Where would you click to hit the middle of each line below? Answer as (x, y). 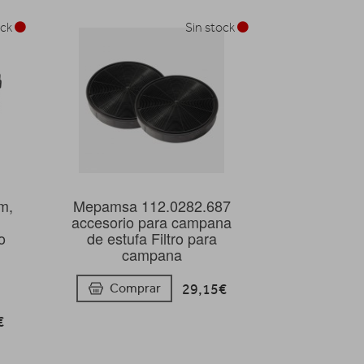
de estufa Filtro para (152, 238)
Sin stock (211, 27)
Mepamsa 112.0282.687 (152, 205)
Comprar (136, 288)
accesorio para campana (152, 221)
